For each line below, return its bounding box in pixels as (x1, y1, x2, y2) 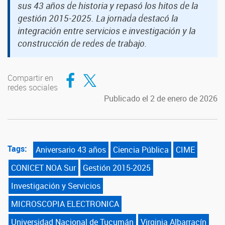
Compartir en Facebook (65, 61, 136, 83)
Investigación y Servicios (11, 180, 100, 191)
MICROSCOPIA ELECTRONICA (11, 198, 119, 209)
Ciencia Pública (113, 144, 169, 155)
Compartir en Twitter (82, 61, 133, 83)
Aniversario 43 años (36, 144, 106, 155)
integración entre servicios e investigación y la (18, 25, 195, 37)
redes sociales (8, 82, 58, 93)
